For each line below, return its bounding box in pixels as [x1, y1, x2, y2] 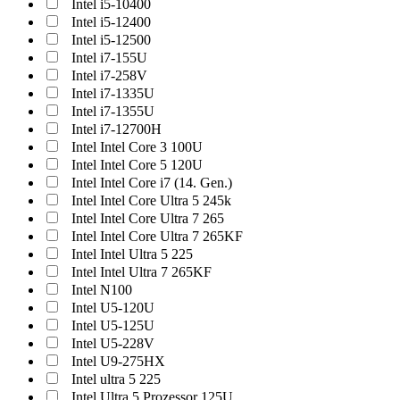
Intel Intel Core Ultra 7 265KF [71, 229, 243, 244]
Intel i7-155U [71, 50, 147, 65]
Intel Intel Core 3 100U [71, 139, 203, 154]
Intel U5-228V [71, 336, 154, 351]
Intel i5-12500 [71, 32, 151, 47]
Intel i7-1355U [71, 104, 154, 119]
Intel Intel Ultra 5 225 [71, 246, 193, 262]
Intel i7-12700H [71, 121, 162, 137]
